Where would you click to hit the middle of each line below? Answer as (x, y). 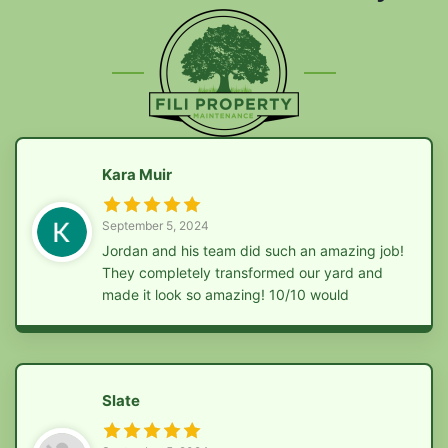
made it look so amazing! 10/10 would (225, 294)
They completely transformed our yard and (242, 272)
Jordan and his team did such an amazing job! (253, 250)
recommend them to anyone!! (198, 316)
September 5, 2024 (155, 225)
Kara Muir (137, 174)
